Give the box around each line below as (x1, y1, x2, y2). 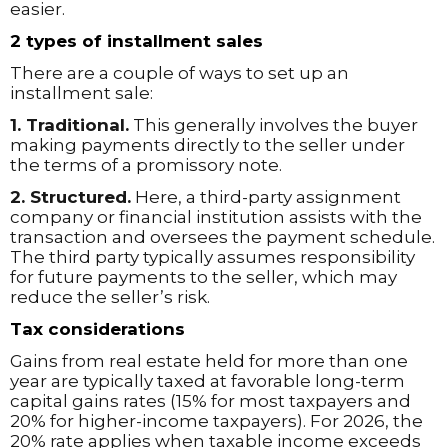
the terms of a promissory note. (10, 155, 282, 175)
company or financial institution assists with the (10, 207, 422, 227)
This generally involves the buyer (129, 115, 418, 135)
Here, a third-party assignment (131, 187, 401, 207)
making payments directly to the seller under (10, 135, 405, 155)
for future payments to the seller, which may (10, 267, 397, 287)
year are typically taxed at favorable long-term (10, 371, 405, 391)
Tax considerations (10, 319, 185, 339)
